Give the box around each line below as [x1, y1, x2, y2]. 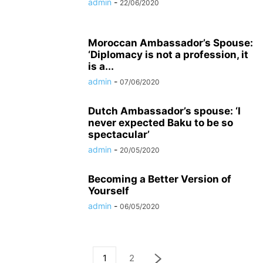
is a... [88, 60, 114, 72]
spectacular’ [88, 129, 150, 140]
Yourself [88, 185, 129, 197]
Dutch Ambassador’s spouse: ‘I [88, 105, 241, 117]
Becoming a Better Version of [88, 173, 231, 185]
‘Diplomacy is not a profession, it [88, 49, 248, 60]
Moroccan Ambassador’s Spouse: [88, 37, 253, 49]
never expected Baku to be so [88, 117, 233, 129]
